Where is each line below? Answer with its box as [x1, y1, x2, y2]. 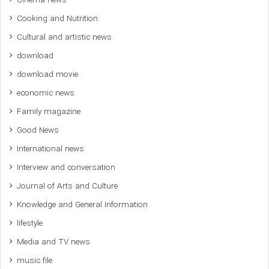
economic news [17, 86, 74, 100]
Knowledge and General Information [17, 198, 148, 211]
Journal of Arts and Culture [17, 180, 118, 193]
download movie [17, 68, 78, 81]
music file [17, 254, 52, 267]
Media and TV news [17, 235, 90, 249]
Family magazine [17, 105, 80, 118]
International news [17, 142, 84, 156]
